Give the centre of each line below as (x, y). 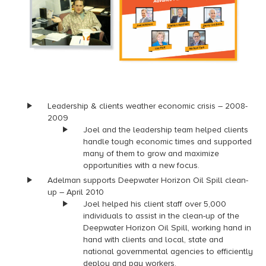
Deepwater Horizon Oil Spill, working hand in (167, 227)
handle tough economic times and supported (167, 141)
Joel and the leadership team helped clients (166, 129)
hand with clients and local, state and (153, 239)
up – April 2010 (76, 192)
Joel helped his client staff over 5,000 (155, 204)
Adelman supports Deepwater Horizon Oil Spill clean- (148, 180)
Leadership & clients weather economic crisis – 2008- (148, 106)
